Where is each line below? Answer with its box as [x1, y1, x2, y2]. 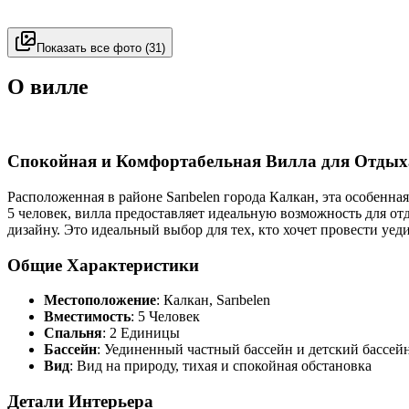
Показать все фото [37, 40, 142, 55]
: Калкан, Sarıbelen [156, 292, 270, 309]
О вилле [7, 75, 89, 100]
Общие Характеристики [7, 255, 199, 275]
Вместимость [44, 309, 131, 325]
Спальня [44, 325, 102, 341]
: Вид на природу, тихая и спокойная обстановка [69, 358, 372, 374]
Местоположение [44, 292, 156, 309]
